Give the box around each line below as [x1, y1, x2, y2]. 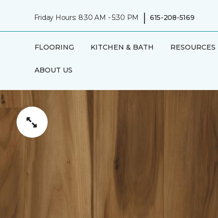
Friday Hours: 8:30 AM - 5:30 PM [34, 13, 139, 22]
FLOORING [34, 43, 74, 52]
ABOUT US [34, 66, 73, 74]
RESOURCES [170, 43, 216, 52]
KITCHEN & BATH [90, 43, 154, 52]
